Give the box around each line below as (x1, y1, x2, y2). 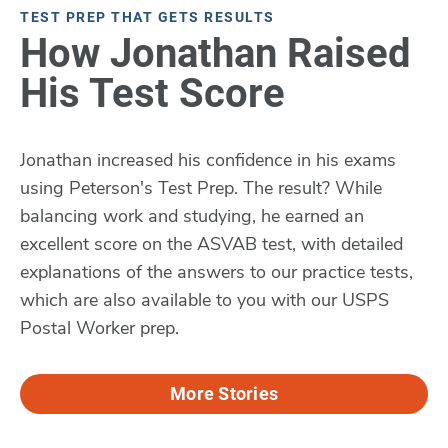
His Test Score (20, 70, 285, 118)
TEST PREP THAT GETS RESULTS (20, 9, 275, 26)
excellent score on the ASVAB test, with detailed (20, 232, 403, 257)
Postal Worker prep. (20, 316, 179, 341)
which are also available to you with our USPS (20, 288, 389, 313)
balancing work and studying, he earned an (20, 204, 364, 229)
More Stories (170, 383, 278, 405)
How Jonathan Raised (20, 30, 411, 78)
